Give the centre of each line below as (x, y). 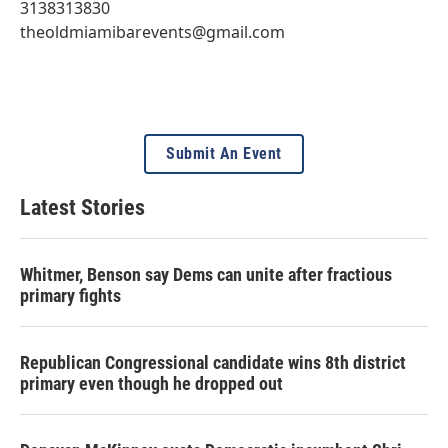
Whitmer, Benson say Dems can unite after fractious (206, 274)
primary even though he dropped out (151, 383)
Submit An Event (224, 153)
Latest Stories (82, 207)
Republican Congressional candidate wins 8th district (213, 362)
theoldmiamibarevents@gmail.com (152, 31)
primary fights (70, 295)
